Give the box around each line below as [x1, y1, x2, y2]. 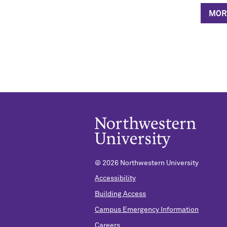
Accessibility [95, 175, 136, 182]
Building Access [95, 191, 146, 198]
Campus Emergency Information [95, 206, 199, 213]
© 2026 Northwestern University [95, 159, 199, 167]
